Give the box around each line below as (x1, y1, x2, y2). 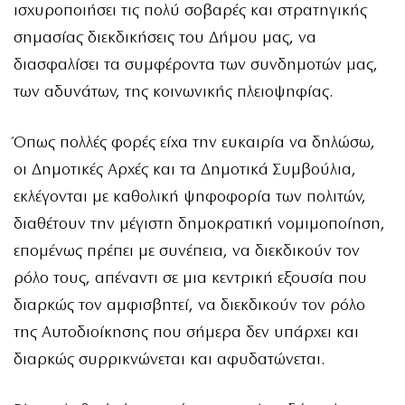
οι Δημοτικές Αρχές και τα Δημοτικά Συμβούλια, (14, 162, 356, 180)
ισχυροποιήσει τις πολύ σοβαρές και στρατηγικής (14, 3, 367, 21)
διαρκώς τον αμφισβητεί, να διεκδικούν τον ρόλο (14, 297, 365, 316)
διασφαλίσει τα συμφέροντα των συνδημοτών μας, (14, 57, 378, 75)
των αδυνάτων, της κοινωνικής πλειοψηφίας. (14, 84, 333, 102)
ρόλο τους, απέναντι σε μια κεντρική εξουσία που (14, 270, 367, 288)
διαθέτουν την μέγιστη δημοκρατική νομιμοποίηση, (14, 216, 385, 234)
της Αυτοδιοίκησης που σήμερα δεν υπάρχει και (14, 325, 359, 343)
